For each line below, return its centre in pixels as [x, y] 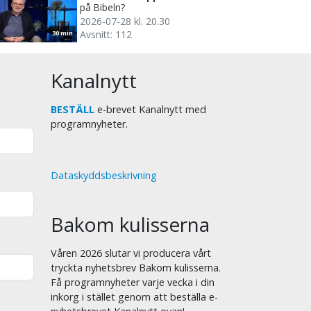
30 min [62, 33]
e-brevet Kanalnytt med [150, 110]
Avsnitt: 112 [106, 35]
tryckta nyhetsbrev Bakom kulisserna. [136, 268]
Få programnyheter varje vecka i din [133, 283]
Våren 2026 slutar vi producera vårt [131, 253]
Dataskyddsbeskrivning [104, 176]
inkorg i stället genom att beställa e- [134, 297]
